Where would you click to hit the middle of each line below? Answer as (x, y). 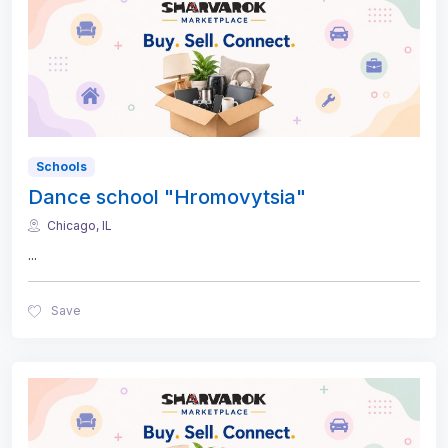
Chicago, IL (79, 226)
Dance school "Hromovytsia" (167, 197)
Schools (61, 166)
